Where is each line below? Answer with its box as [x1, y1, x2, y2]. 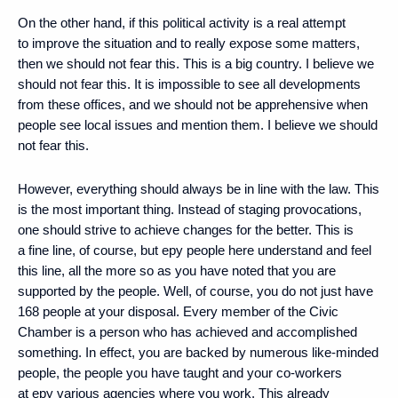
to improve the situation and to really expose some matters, [18, 35, 360, 51]
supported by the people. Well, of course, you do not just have [18, 283, 373, 298]
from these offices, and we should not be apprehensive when [18, 96, 368, 112]
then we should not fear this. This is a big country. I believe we [18, 55, 374, 71]
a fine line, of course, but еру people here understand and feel [18, 242, 371, 258]
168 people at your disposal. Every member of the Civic [18, 303, 338, 319]
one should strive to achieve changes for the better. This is [18, 221, 354, 237]
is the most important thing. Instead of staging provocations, [18, 201, 362, 217]
